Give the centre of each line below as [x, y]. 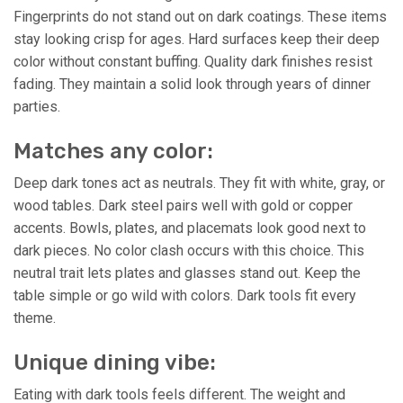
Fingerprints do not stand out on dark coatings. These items [200, 16]
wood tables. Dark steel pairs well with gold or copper [183, 205]
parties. [37, 106]
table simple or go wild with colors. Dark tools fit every [185, 295]
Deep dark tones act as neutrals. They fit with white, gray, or [199, 183]
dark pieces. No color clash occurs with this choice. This [189, 250]
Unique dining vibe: [115, 362]
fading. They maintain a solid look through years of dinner [192, 84]
